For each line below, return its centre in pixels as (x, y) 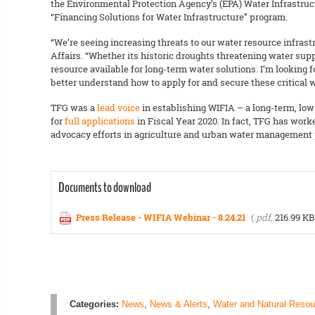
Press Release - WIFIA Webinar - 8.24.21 (161, 217)
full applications (100, 121)
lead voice (118, 108)
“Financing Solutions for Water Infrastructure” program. (169, 17)
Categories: (94, 304)
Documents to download (105, 188)
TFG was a (74, 108)
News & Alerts (179, 304)
